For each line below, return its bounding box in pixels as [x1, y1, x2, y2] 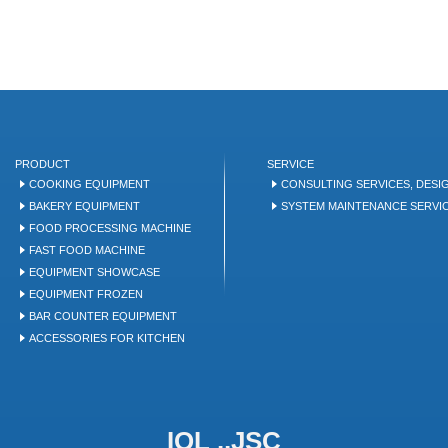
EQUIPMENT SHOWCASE [29, 266, 161, 278]
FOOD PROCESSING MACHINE [29, 222, 192, 234]
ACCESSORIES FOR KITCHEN [29, 332, 186, 344]
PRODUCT [15, 158, 71, 170]
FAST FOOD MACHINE [29, 244, 146, 256]
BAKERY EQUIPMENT [29, 200, 141, 212]
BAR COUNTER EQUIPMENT [29, 310, 178, 322]
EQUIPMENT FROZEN [29, 288, 144, 300]
